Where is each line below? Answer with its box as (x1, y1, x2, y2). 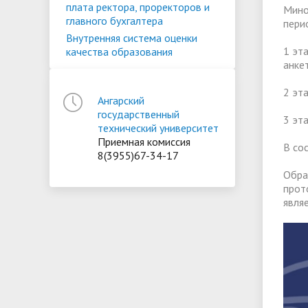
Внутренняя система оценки (66, 31, 197, 45)
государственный (98, 107, 179, 121)
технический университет (98, 121, 219, 135)
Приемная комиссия (98, 135, 190, 148)
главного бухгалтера (66, 14, 163, 27)
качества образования (66, 45, 173, 58)
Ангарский (98, 93, 144, 107)
